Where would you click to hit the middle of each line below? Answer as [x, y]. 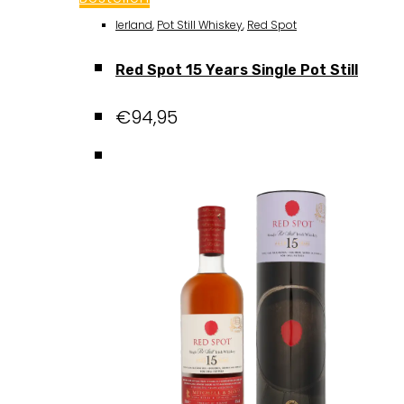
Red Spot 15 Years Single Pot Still [237, 69]
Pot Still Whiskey [200, 24]
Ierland [134, 24]
